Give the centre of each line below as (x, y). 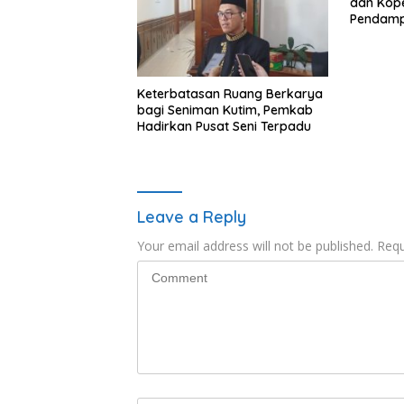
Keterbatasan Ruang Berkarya (230, 94)
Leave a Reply (192, 217)
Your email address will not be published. (255, 246)
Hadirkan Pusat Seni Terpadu (224, 127)
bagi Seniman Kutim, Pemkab (225, 110)
